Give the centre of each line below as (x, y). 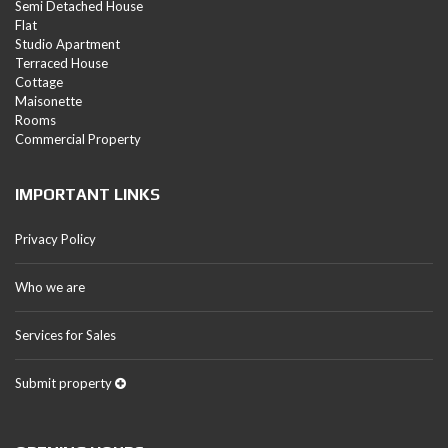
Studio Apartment (67, 44)
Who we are (50, 287)
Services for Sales (65, 335)
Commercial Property (78, 139)
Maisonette (48, 101)
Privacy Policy (55, 239)
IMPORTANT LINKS (87, 194)
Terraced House (61, 63)
